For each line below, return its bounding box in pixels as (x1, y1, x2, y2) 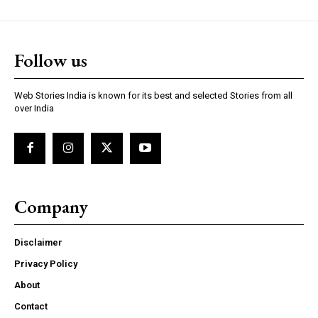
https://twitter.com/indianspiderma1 (40, 74, 198, 86)
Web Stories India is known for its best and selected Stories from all (14, 89, 292, 101)
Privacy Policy (14, 258, 77, 269)
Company (14, 194, 88, 219)
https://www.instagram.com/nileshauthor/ (8, 45, 190, 57)
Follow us (14, 48, 87, 72)
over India (14, 102, 54, 114)
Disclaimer (14, 236, 62, 248)
